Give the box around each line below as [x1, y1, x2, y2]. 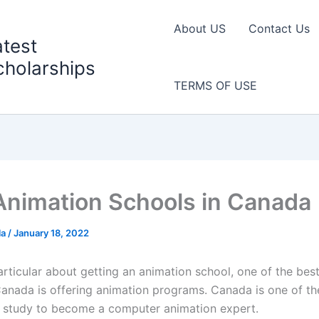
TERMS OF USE [173, 78, 257, 93]
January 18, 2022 [14, 227, 89, 239]
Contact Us [248, 21, 310, 36]
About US [173, 21, 226, 36]
